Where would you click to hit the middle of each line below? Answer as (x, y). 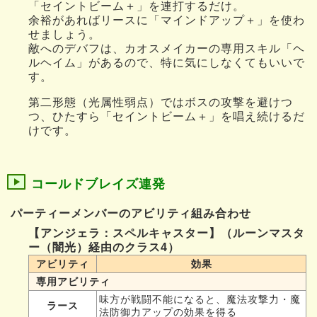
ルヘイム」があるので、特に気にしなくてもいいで (167, 62)
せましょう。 (64, 34)
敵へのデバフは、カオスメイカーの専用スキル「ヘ (167, 48)
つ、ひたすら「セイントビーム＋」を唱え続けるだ (167, 116)
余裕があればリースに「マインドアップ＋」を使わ (167, 20)
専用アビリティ (73, 281)
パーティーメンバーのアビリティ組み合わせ (131, 213)
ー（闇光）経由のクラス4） (104, 247)
